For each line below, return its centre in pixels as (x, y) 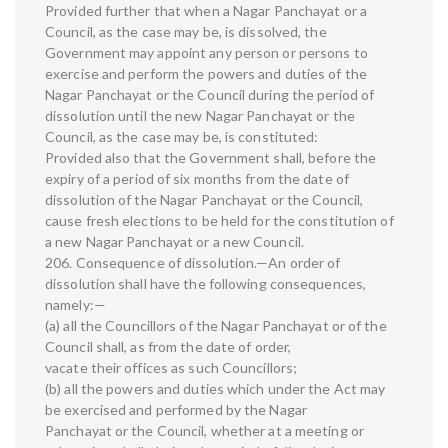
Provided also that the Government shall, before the (211, 158)
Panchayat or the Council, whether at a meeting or (204, 431)
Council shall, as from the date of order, (168, 347)
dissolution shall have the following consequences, (206, 284)
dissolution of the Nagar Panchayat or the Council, (204, 200)
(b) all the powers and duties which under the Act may (215, 389)
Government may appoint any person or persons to (206, 53)
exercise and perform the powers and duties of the (206, 74)
